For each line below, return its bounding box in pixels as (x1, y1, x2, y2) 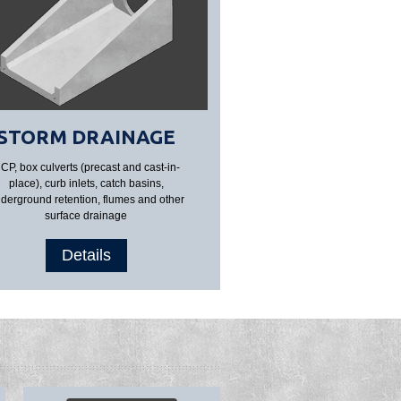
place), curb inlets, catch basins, (8, 177, 164, 190)
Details (61, 246, 111, 264)
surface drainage (45, 209, 127, 222)
